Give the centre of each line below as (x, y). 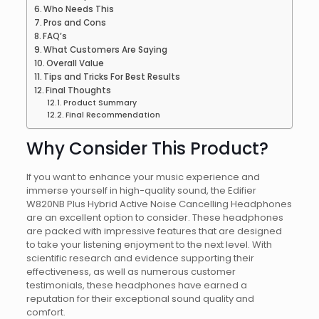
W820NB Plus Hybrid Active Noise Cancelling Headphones (159, 204)
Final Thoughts (79, 91)
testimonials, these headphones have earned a (136, 286)
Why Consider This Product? (147, 149)
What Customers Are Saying (106, 50)
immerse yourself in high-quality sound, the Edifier (141, 191)
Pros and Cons (75, 23)
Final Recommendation (113, 115)
